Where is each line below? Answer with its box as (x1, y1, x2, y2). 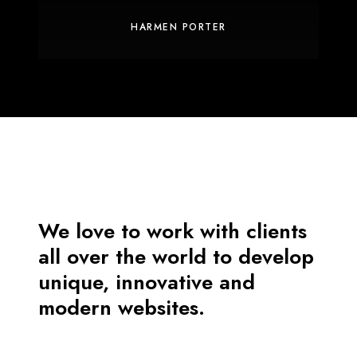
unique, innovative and (38, 267, 255, 298)
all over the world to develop (38, 241, 314, 273)
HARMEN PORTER (131, 20, 226, 35)
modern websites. (38, 292, 205, 324)
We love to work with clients (38, 216, 307, 247)
